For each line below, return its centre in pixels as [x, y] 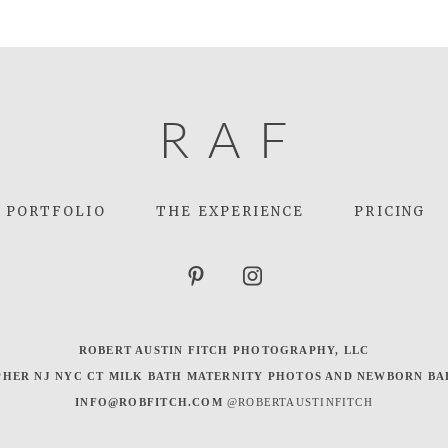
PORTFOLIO [55, 211]
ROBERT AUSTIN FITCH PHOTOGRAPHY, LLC [224, 349]
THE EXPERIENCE [230, 211]
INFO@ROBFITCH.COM [149, 401]
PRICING [389, 211]
